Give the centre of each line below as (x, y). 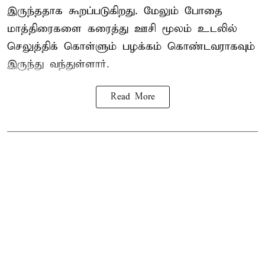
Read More (132, 97)
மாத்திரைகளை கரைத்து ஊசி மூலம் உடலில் (122, 29)
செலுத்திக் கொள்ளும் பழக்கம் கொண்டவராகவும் (131, 47)
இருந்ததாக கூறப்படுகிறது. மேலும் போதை (115, 11)
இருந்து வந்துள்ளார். (58, 64)
